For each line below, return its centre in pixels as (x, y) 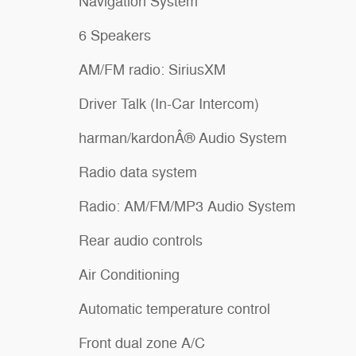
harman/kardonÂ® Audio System (183, 138)
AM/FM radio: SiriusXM (152, 70)
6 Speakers (115, 35)
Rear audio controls (141, 240)
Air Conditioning (129, 275)
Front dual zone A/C (142, 343)
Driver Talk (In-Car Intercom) (169, 104)
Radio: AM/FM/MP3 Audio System (187, 206)
